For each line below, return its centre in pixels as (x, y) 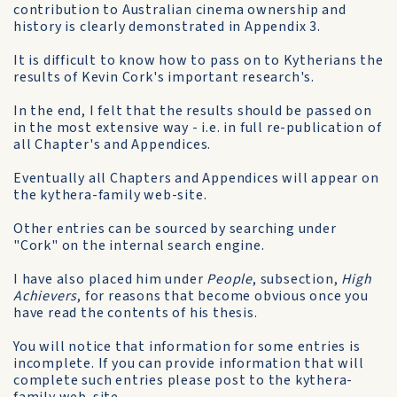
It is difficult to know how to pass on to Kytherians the (198, 60)
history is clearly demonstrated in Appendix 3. (167, 27)
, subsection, (297, 279)
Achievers (46, 296)
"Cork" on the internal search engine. (139, 245)
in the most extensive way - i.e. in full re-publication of (198, 128)
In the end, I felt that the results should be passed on (193, 111)
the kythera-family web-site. (110, 195)
